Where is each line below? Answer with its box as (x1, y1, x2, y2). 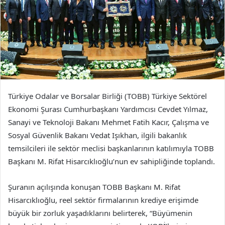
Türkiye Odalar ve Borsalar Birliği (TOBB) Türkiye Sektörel (8, 90, 207, 101)
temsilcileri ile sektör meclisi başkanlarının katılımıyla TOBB (8, 143, 214, 153)
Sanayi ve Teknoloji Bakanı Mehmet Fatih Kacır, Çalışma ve (8, 117, 209, 127)
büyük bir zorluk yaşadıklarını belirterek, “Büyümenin (8, 207, 192, 218)
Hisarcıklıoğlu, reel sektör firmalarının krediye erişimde (8, 194, 198, 205)
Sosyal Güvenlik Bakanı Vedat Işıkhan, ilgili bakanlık (8, 130, 187, 140)
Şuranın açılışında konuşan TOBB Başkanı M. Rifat (8, 181, 180, 192)
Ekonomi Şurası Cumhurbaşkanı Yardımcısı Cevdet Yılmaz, (8, 103, 208, 114)
